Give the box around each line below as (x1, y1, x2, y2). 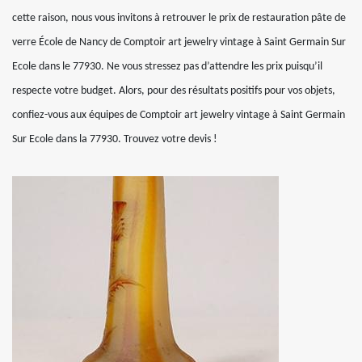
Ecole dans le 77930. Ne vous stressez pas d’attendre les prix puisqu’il (12, 61, 322, 73)
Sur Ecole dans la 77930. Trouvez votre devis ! (12, 133, 217, 145)
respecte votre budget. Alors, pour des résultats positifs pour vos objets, (12, 85, 335, 97)
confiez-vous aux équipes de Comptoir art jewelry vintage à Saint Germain (12, 109, 345, 121)
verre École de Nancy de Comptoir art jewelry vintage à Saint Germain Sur (12, 36, 346, 48)
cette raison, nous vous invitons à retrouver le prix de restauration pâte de (12, 12, 346, 24)
